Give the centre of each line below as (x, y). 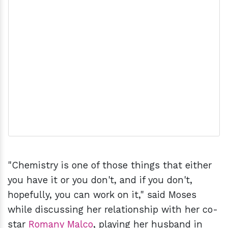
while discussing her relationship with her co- (113, 209)
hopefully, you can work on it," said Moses (102, 195)
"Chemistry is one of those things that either (110, 165)
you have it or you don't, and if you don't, (100, 180)
